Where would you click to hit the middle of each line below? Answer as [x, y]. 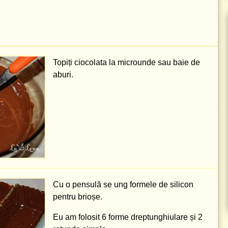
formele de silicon [161, 184]
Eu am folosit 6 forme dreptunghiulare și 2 [128, 217]
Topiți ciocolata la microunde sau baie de [126, 62]
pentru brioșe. [78, 197]
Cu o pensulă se [83, 184]
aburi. [63, 75]
